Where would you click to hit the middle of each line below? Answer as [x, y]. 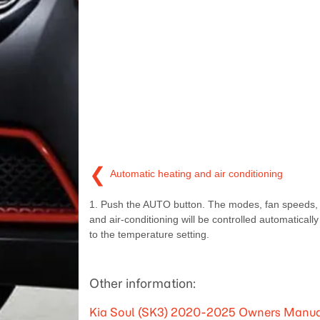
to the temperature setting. [149, 234]
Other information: [142, 283]
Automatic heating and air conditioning [196, 174]
